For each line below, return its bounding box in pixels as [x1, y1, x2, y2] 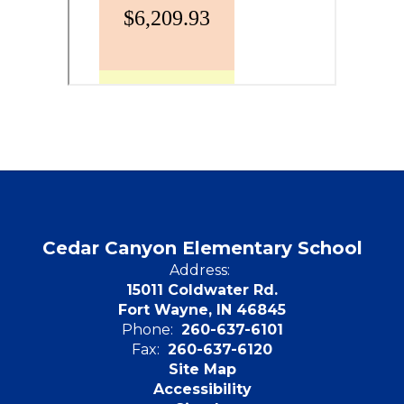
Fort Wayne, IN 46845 [118, 301, 286, 318]
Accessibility [152, 381, 252, 398]
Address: [170, 262, 230, 279]
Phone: [121, 321, 173, 338]
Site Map [168, 361, 236, 378]
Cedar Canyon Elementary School [41, 237, 363, 259]
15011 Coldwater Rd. [126, 281, 278, 298]
